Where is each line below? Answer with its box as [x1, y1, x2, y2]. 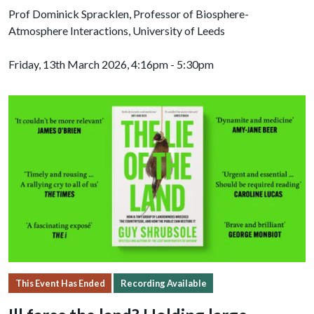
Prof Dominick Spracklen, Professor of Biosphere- [8, 7, 249, 21]
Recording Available [120, 278, 207, 289]
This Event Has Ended [15, 278, 105, 289]
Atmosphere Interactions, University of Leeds [8, 24, 225, 38]
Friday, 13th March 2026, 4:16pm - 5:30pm [8, 57, 214, 71]
